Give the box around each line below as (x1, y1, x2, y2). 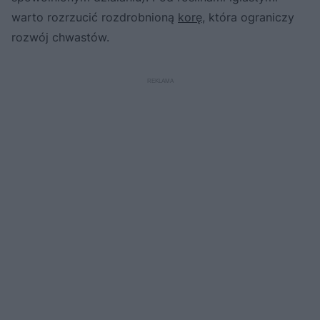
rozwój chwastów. (11, 29, 109, 44)
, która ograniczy (202, 9, 294, 24)
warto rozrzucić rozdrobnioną (11, 9, 178, 24)
